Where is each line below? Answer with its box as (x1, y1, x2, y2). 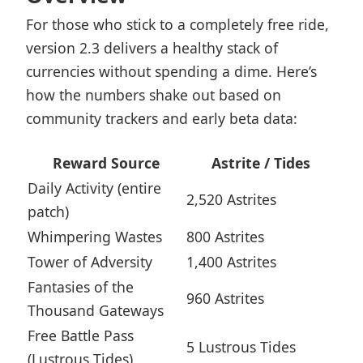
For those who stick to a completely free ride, (26, 15, 329, 34)
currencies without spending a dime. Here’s (26, 62, 317, 81)
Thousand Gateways (28, 301, 164, 320)
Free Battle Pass (28, 326, 134, 345)
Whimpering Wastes (28, 227, 162, 246)
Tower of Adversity (28, 252, 152, 271)
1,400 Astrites (186, 252, 276, 271)
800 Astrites (186, 227, 264, 246)
